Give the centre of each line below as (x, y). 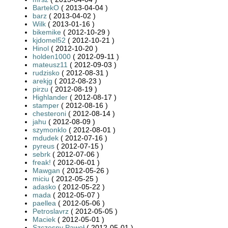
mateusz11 (50, 64)
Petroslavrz (51, 211)
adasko (44, 187)
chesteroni (49, 113)
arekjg (42, 81)
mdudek (46, 138)
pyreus (44, 146)
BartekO (46, 7)
